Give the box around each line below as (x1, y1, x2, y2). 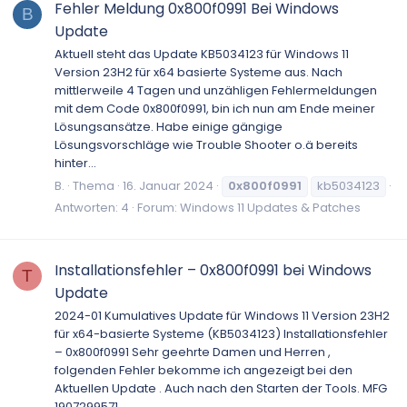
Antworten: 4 (55, 198, 129, 216)
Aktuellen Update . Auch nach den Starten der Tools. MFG (55, 380, 387, 398)
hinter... (55, 154, 96, 173)
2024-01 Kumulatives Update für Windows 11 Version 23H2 (55, 307, 390, 325)
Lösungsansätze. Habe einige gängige (55, 118, 283, 136)
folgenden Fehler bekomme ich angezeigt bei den (55, 362, 352, 380)
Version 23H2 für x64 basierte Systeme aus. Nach (55, 64, 342, 82)
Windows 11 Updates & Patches (180, 198, 361, 216)
